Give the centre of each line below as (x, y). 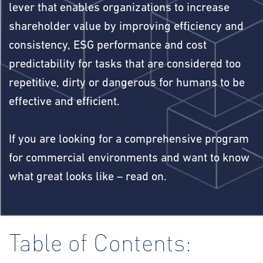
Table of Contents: (100, 242)
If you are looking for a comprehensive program (129, 140)
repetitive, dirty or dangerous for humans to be (127, 83)
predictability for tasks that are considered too (125, 65)
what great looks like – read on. (89, 177)
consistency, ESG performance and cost (108, 46)
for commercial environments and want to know (129, 159)
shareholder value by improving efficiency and (126, 27)
